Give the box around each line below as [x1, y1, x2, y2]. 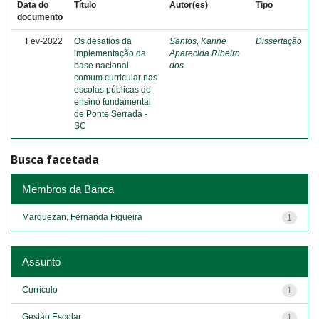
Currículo [22, 284, 58, 295]
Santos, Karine [169, 36, 226, 46]
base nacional [74, 61, 129, 70]
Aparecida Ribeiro [169, 48, 240, 58]
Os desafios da [74, 36, 132, 46]
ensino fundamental [74, 97, 151, 107]
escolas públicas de [74, 85, 151, 95]
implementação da [74, 48, 146, 58]
